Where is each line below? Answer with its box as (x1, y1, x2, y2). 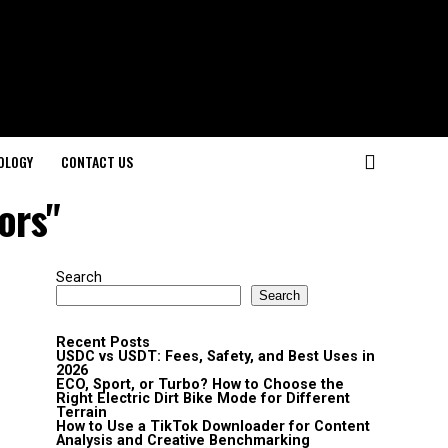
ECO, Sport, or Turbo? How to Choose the (56, 376, 344, 393)
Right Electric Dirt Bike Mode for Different (56, 390, 350, 407)
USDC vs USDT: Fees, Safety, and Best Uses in (56, 348, 375, 365)
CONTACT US (61, 151, 133, 172)
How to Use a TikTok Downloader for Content (56, 418, 370, 435)
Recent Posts (56, 334, 150, 351)
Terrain (56, 404, 107, 421)
